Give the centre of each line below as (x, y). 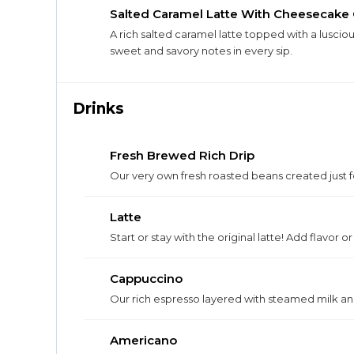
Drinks (98, 109)
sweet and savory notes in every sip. (201, 51)
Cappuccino (146, 279)
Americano (143, 340)
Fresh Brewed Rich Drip (182, 155)
